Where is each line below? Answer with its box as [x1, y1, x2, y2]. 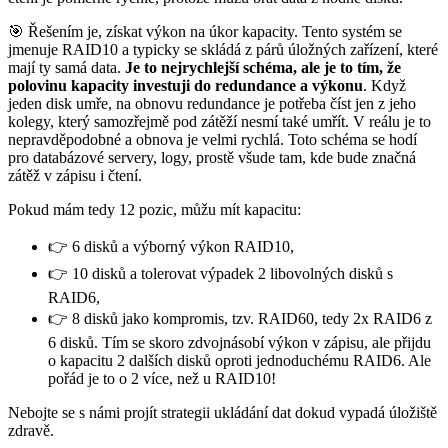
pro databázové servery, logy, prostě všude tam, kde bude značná [8, 149, 416, 167]
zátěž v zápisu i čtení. [8, 167, 142, 185]
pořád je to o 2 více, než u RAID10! [48, 370, 276, 388]
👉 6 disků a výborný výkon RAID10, [48, 238, 294, 256]
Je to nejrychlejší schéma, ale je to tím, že [125, 59, 401, 77]
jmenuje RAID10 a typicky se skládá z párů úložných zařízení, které [8, 41, 438, 59]
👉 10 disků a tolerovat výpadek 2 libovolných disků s [48, 265, 393, 283]
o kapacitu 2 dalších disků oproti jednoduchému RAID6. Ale [48, 352, 431, 370]
